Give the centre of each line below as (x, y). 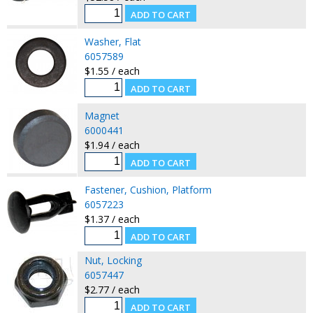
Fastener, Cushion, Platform (148, 189)
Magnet (102, 115)
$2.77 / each (112, 289)
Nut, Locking (113, 260)
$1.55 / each (112, 71)
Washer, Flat (112, 41)
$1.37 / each (112, 219)
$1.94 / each (112, 145)
